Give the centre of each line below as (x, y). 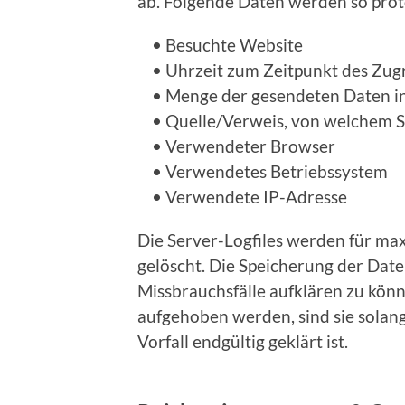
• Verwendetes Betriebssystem (263, 171)
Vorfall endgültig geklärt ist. (243, 341)
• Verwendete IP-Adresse (242, 196)
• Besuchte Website (220, 44)
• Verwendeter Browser (236, 146)
